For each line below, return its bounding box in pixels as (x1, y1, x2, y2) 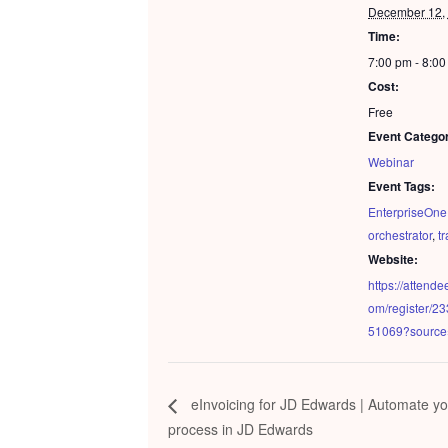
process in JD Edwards (168, 418, 313, 439)
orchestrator (368, 226, 432, 244)
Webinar (368, 153, 414, 171)
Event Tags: (368, 177, 435, 196)
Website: (368, 250, 418, 269)
